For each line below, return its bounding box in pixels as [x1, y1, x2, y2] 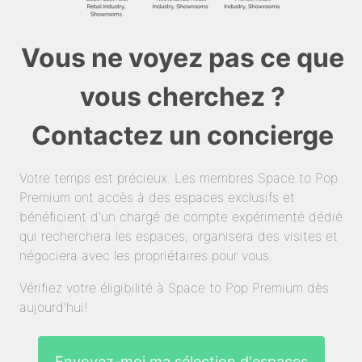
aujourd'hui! [19, 299, 87, 316]
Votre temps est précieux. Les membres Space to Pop [19, 170, 338, 187]
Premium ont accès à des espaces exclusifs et [19, 189, 295, 206]
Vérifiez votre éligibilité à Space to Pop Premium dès [19, 280, 329, 297]
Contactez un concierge [31, 120, 334, 152]
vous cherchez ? [79, 81, 285, 113]
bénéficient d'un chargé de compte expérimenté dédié [19, 208, 343, 225]
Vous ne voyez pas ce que [20, 42, 344, 74]
